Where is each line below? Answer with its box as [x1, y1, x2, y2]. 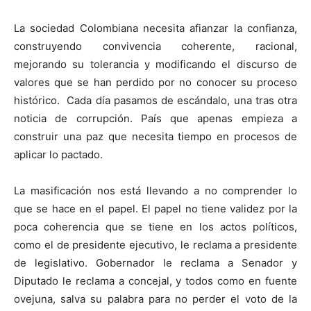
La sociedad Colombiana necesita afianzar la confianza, [14, 21, 297, 35]
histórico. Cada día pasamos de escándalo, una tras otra [14, 93, 297, 107]
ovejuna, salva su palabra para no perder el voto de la [14, 292, 297, 305]
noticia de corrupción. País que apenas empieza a [14, 111, 297, 125]
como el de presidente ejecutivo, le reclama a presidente [14, 237, 297, 251]
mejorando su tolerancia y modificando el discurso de [14, 57, 297, 71]
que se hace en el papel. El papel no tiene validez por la [14, 201, 297, 215]
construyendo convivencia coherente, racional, [14, 39, 297, 53]
